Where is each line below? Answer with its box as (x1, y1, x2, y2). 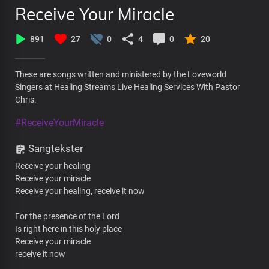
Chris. (15, 95, 37, 104)
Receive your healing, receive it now (15, 186, 145, 196)
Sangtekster (26, 142, 83, 154)
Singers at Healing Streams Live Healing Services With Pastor (15, 82, 240, 92)
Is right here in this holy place (15, 223, 122, 234)
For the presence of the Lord (15, 211, 119, 221)
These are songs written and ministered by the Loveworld (15, 70, 226, 79)
